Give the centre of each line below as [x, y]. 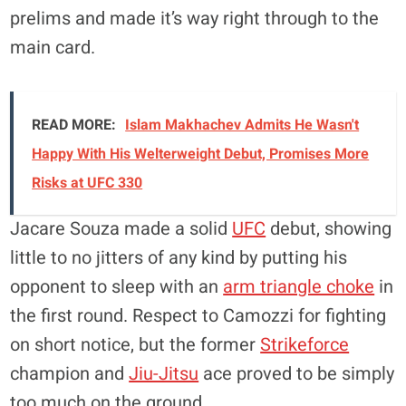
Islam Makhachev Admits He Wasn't [242, 125]
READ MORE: [74, 125]
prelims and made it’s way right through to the [195, 19]
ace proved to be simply [297, 374]
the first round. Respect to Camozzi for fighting [198, 316]
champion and [70, 374]
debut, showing [329, 229]
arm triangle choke [299, 287]
